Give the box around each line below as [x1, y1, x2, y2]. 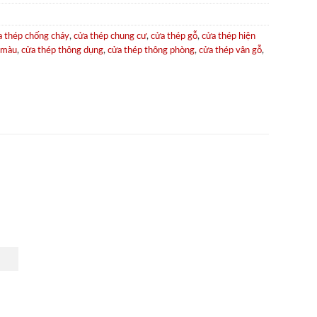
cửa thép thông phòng [108, 45, 195, 54]
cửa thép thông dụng [21, 45, 103, 54]
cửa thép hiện [202, 31, 255, 40]
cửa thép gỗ [151, 31, 197, 40]
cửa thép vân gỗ [199, 45, 262, 54]
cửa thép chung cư [74, 31, 146, 40]
